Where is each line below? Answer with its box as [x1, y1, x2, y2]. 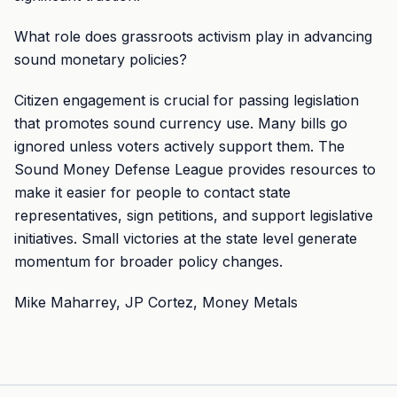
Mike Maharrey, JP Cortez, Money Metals [14, 293, 298, 311]
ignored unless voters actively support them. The [14, 137, 345, 155]
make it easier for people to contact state [14, 183, 291, 201]
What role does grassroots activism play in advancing [14, 27, 372, 45]
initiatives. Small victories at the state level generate [14, 230, 357, 247]
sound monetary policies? [14, 51, 187, 68]
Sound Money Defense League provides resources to [14, 160, 376, 178]
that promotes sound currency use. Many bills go [14, 114, 347, 132]
